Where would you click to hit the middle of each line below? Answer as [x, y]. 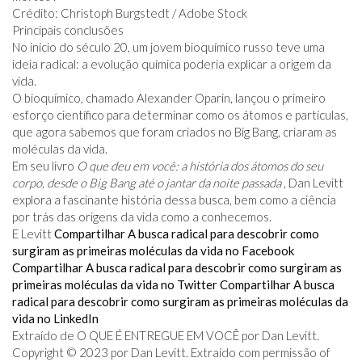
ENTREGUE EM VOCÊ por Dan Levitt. [221, 335]
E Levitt [33, 234]
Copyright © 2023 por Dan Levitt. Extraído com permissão [164, 352]
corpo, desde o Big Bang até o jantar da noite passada [147, 183]
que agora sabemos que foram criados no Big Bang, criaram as [175, 132]
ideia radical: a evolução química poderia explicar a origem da [172, 64]
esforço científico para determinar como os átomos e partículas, [180, 115]
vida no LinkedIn [55, 318]
